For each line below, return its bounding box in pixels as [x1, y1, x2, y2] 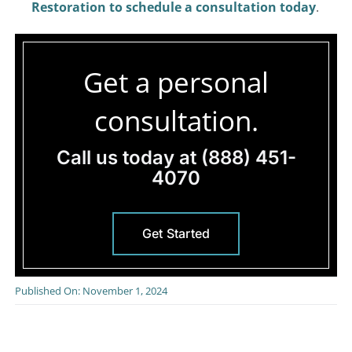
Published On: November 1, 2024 [15, 283, 168, 298]
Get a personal [83, 62, 269, 101]
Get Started [141, 225, 211, 241]
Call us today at [56, 145, 201, 169]
